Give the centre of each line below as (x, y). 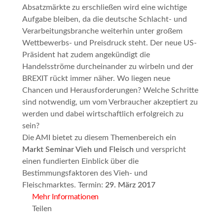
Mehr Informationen (65, 197)
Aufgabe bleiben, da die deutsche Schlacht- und (104, 19)
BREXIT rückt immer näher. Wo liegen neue (96, 79)
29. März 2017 (130, 185)
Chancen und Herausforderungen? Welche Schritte (110, 91)
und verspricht (160, 150)
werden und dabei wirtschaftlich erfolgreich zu (103, 114)
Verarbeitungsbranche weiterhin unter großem (102, 31)
